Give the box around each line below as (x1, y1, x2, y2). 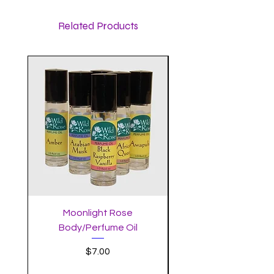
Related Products (57, 19, 138, 32)
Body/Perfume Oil (58, 222, 138, 232)
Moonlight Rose (63, 207, 133, 218)
